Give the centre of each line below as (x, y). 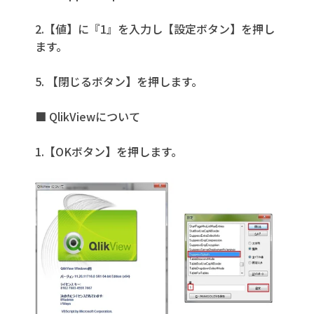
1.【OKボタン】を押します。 (109, 151)
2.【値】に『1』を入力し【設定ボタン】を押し (155, 28)
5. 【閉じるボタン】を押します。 (119, 81)
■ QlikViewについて (88, 116)
